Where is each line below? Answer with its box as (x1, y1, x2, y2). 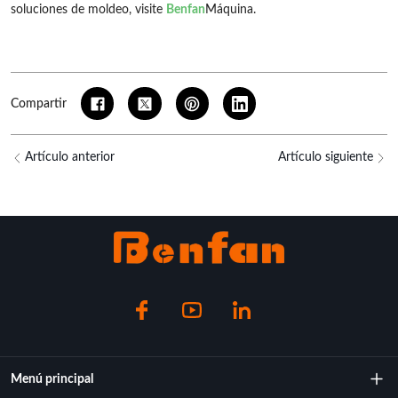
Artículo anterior (25, 151, 115, 164)
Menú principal (11, 373, 93, 386)
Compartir (11, 97, 67, 110)
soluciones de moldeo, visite (11, 3, 166, 16)
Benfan (166, 3, 205, 16)
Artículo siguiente (278, 151, 373, 164)
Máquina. (205, 3, 256, 16)
